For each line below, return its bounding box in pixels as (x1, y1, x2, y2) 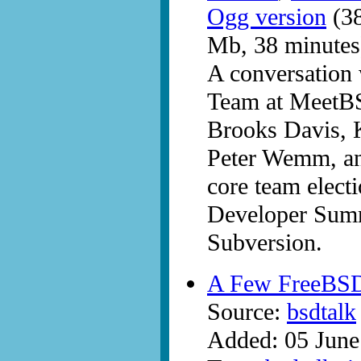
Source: (207, 298, 287, 326)
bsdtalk (287, 298, 356, 326)
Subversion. (207, 229, 322, 257)
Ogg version (207, 3, 326, 31)
